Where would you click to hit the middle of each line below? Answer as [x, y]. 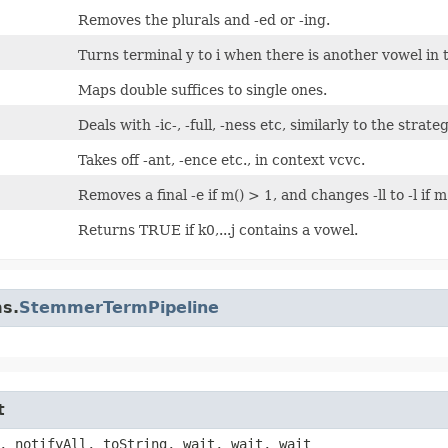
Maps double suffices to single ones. [202, 89]
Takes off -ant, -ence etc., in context [203, 159]
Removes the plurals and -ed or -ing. [204, 19]
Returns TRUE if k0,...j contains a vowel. [218, 229]
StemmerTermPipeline [119, 307]
